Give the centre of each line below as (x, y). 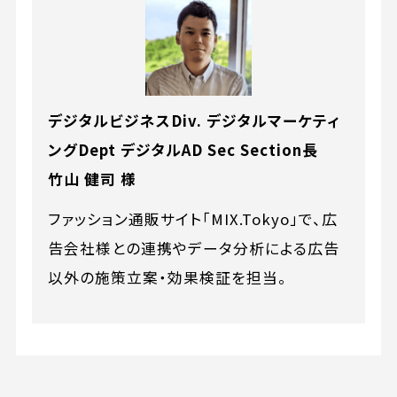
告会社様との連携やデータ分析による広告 (193, 248)
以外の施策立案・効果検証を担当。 (167, 277)
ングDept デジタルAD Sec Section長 (191, 149)
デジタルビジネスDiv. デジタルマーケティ (194, 120)
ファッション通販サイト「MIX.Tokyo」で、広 (192, 218)
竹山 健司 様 (92, 179)
